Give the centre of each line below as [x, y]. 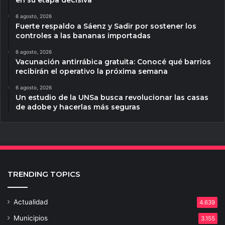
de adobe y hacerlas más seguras [78, 107]
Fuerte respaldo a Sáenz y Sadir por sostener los [106, 26]
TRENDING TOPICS [44, 174]
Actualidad [31, 202]
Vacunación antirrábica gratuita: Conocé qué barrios [113, 62]
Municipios [31, 218]
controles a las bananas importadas [83, 36]
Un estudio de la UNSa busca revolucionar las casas [112, 98]
